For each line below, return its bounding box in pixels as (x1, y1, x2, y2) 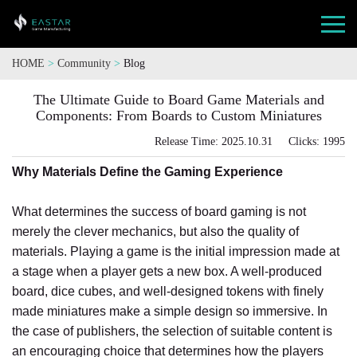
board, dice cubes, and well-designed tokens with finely (12, 284, 324, 298)
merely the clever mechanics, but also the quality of (12, 225, 299, 238)
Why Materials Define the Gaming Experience (12, 165, 283, 178)
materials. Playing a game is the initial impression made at (12, 245, 339, 258)
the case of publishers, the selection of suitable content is (12, 324, 332, 338)
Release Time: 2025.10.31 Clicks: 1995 (155, 135, 345, 147)
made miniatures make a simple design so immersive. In (12, 304, 328, 318)
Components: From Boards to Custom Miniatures (35, 108, 322, 124)
